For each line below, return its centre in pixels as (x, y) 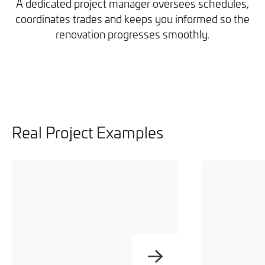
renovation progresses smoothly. (132, 34)
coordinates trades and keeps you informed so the (132, 18)
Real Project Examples (88, 132)
